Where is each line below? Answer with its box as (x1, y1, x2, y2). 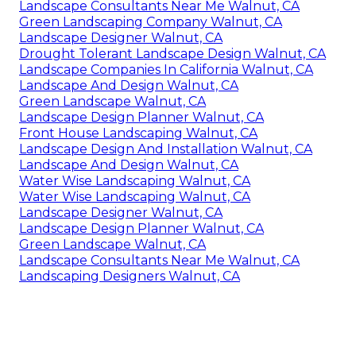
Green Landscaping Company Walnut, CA (19, 14, 282, 29)
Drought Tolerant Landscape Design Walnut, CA (19, 45, 326, 61)
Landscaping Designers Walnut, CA (19, 268, 240, 284)
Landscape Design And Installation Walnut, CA (19, 141, 312, 157)
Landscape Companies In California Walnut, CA (19, 61, 313, 77)
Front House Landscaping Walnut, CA (19, 125, 257, 141)
